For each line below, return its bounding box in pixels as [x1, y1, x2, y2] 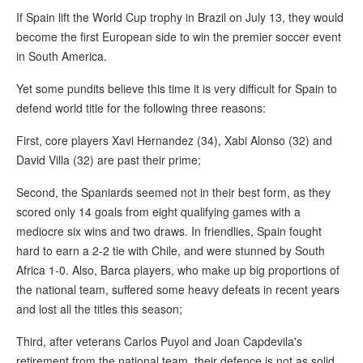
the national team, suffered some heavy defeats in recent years [16, 281, 340, 298]
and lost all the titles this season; [16, 301, 182, 318]
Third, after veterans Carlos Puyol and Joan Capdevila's [16, 333, 302, 350]
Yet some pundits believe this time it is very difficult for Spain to [16, 80, 337, 97]
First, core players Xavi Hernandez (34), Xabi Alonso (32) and [16, 132, 332, 149]
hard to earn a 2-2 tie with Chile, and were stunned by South [16, 242, 325, 259]
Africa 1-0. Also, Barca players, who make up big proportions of [16, 262, 340, 279]
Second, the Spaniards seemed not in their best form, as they [16, 184, 331, 201]
